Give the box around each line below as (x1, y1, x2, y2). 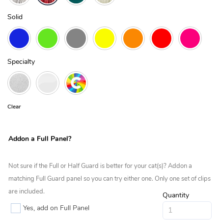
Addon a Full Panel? (8, 134, 71, 144)
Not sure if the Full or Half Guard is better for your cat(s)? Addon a (8, 162, 192, 171)
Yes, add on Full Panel (23, 203, 89, 213)
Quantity (163, 191, 189, 200)
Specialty (7, 57, 35, 67)
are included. (8, 187, 45, 196)
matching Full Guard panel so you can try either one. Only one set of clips (8, 174, 211, 184)
